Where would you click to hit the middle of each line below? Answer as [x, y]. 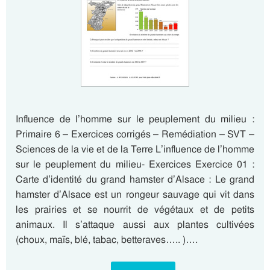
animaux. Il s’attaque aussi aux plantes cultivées [135, 224]
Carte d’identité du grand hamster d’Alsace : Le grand [135, 179]
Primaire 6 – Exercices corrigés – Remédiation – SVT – [135, 134]
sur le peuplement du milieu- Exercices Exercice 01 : [135, 164]
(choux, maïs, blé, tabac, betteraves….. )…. [107, 240]
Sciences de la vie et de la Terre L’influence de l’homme [135, 149]
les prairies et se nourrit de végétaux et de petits [135, 209]
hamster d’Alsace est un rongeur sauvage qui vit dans [135, 194]
